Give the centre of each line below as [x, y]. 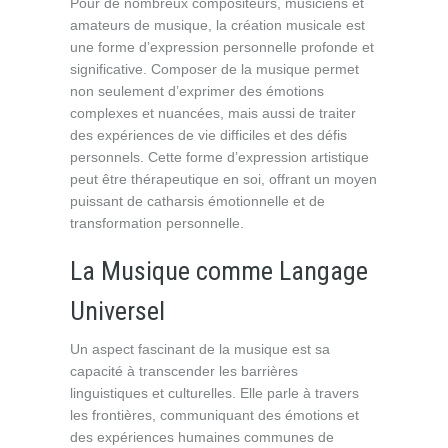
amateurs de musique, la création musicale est [217, 25]
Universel [117, 311]
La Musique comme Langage [219, 271]
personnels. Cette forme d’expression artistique [219, 157]
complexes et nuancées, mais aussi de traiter [213, 113]
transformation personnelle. [157, 223]
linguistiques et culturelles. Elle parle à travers [214, 393]
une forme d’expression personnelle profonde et [222, 47]
